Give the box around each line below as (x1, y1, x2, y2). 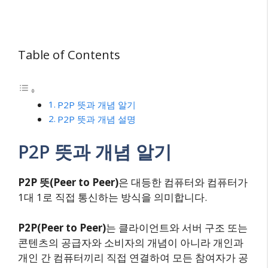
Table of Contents (18, 46, 120, 63)
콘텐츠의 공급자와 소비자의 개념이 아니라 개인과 (18, 235, 243, 249)
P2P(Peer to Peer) (18, 220, 106, 234)
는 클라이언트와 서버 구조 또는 (106, 220, 248, 234)
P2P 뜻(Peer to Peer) (18, 175, 118, 190)
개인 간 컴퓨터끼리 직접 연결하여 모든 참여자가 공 (18, 250, 248, 264)
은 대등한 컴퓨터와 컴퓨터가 (118, 175, 248, 190)
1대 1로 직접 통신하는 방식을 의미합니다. (18, 190, 207, 205)
